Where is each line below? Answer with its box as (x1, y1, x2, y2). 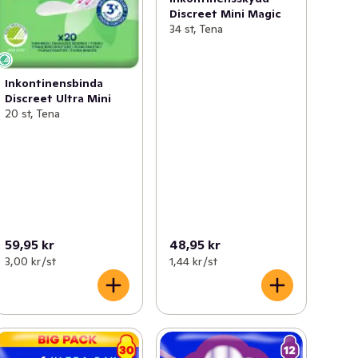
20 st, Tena (5, 106, 61, 121)
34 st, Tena (169, 22, 223, 37)
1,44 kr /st (169, 253, 217, 268)
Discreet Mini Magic (169, 6, 281, 22)
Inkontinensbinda (5, 76, 104, 91)
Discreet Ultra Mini (5, 91, 112, 106)
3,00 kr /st (5, 253, 57, 268)
